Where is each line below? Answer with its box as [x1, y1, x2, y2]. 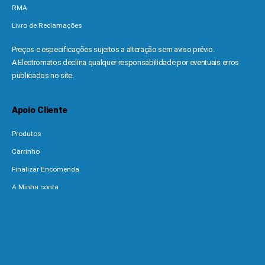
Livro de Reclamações [12, 21, 82, 30]
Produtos [12, 130, 41, 138]
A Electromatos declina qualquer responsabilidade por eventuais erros [12, 58, 239, 67]
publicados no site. [12, 71, 74, 80]
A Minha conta [12, 183, 59, 192]
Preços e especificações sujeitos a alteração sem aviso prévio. [12, 45, 215, 54]
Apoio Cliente [12, 105, 68, 116]
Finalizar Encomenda [12, 165, 79, 174]
